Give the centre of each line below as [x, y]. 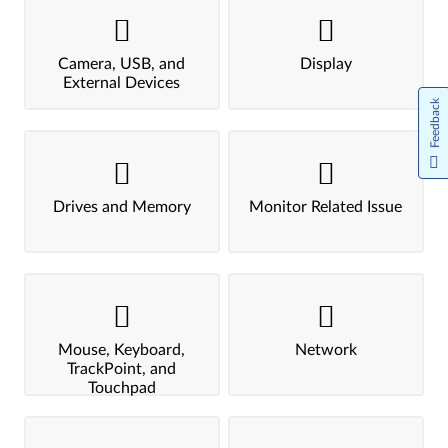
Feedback [435, 122]
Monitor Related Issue [326, 207]
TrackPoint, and [122, 369]
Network [325, 350]
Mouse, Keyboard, [122, 350]
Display [325, 64]
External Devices [122, 83]
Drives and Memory [121, 207]
